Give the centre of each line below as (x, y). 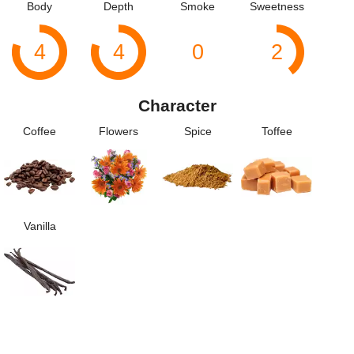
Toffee (277, 132)
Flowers (119, 132)
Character (177, 106)
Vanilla (40, 226)
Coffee (40, 132)
